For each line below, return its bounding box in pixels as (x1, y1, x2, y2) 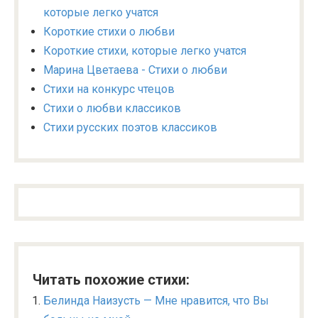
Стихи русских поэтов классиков (43, 120, 217, 134)
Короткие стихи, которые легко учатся (43, 43, 246, 57)
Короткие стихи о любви (43, 24, 175, 38)
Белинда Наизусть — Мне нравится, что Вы (43, 293, 269, 307)
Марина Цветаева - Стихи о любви (43, 62, 227, 77)
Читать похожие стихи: (33, 270, 190, 288)
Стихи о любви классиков (43, 101, 181, 115)
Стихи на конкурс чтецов (43, 82, 175, 96)
